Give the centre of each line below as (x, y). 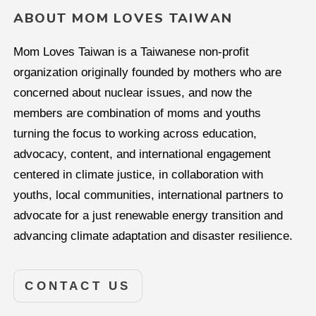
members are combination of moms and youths (137, 113)
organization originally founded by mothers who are (147, 72)
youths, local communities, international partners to (148, 195)
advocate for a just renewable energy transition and (148, 215)
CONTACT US (78, 286)
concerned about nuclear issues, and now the (132, 92)
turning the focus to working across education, (135, 133)
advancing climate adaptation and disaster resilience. (153, 236)
